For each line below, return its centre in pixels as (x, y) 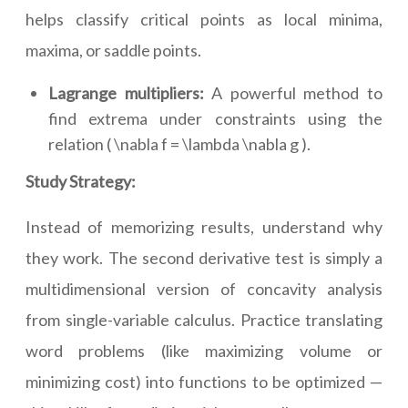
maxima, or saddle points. (113, 51)
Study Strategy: (81, 182)
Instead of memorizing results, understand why (204, 227)
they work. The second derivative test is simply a (204, 258)
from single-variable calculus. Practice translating (204, 320)
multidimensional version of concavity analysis (204, 289)
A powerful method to (297, 93)
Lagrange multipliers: (130, 93)
